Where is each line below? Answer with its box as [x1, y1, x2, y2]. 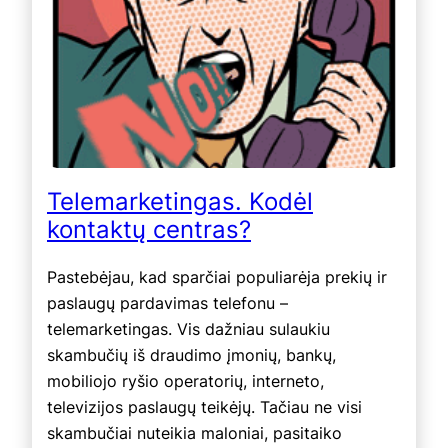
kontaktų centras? [47, 214, 251, 244]
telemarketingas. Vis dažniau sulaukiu [47, 318, 330, 339]
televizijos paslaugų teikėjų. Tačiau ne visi [47, 396, 362, 417]
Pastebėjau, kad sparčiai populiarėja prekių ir [47, 266, 387, 287]
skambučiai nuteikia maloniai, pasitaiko [47, 422, 342, 443]
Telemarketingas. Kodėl [47, 186, 313, 216]
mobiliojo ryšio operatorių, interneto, [47, 370, 324, 391]
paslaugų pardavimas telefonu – [47, 292, 288, 313]
